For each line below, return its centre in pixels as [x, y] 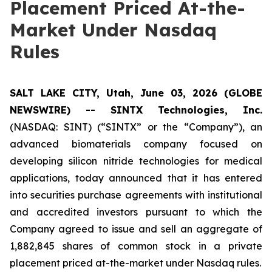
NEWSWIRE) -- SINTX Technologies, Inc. [136, 110]
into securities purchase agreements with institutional [136, 195]
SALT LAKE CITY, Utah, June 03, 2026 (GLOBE [136, 93]
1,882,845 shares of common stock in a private [136, 246]
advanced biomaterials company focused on [136, 144]
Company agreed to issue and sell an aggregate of [136, 229]
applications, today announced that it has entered [136, 178]
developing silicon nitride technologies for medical [136, 161]
